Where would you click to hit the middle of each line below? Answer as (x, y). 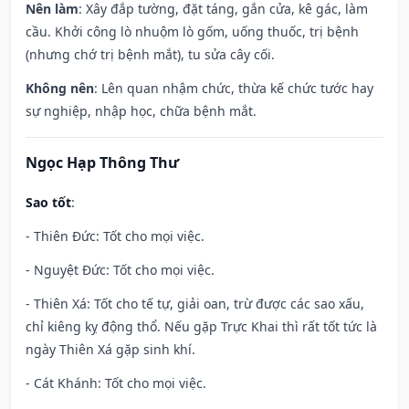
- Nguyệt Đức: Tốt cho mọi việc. (120, 270)
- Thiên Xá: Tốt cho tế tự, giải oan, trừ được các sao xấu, (195, 304)
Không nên (60, 89)
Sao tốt (48, 203)
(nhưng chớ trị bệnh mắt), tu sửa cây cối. (150, 55)
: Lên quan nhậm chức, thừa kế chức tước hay (234, 89)
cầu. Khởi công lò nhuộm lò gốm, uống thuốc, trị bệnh (192, 32)
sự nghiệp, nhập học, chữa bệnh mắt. (141, 111)
